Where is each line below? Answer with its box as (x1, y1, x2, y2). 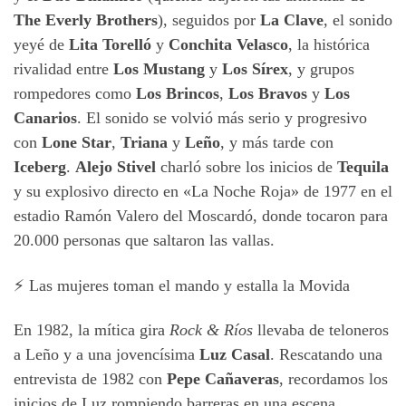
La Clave (260, 11, 324, 30)
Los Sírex (222, 60, 288, 79)
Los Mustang (113, 60, 205, 79)
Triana (121, 133, 168, 152)
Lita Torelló (69, 35, 151, 54)
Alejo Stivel (75, 158, 156, 177)
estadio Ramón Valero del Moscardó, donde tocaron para (14, 207, 388, 226)
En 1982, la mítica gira (14, 321, 169, 340)
